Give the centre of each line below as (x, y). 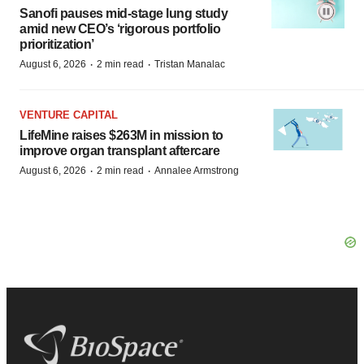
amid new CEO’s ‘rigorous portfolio (120, 29)
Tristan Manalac (190, 64)
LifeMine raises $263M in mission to (121, 135)
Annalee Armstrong (197, 171)
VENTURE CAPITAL (69, 115)
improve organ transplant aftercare (119, 151)
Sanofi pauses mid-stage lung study (123, 13)
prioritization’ (57, 44)
